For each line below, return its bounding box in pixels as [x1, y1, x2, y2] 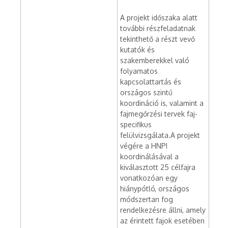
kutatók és [120, 45, 155, 54]
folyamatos [120, 67, 158, 75]
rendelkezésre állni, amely [120, 206, 206, 214]
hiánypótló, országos [120, 184, 189, 193]
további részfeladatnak [120, 24, 195, 33]
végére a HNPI [120, 141, 167, 150]
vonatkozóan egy [120, 174, 178, 182]
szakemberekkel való [120, 56, 189, 65]
